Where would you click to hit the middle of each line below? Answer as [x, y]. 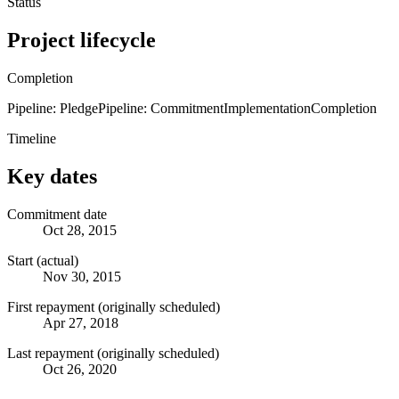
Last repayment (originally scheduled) [113, 353]
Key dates [52, 176]
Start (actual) [43, 260]
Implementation [267, 108]
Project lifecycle [81, 40]
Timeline [32, 138]
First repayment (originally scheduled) [114, 306]
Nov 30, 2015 [82, 276]
